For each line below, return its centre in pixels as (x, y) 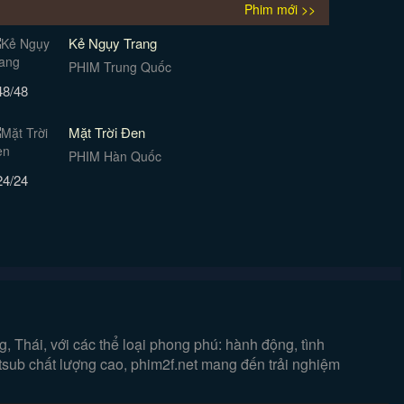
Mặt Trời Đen (107, 132)
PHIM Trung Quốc (120, 67)
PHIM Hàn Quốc (115, 156)
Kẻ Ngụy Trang (113, 43)
